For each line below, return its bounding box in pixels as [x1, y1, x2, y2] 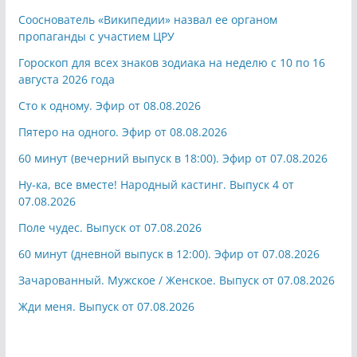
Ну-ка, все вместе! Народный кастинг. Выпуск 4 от [18, 176, 294, 192]
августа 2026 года [18, 71, 115, 87]
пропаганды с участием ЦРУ [18, 28, 175, 44]
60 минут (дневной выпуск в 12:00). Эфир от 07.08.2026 [18, 245, 320, 261]
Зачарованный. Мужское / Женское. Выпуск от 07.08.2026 [18, 272, 335, 288]
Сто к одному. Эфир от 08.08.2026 [18, 97, 201, 113]
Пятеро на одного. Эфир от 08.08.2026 [18, 124, 227, 139]
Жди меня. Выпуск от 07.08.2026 [18, 298, 194, 314]
